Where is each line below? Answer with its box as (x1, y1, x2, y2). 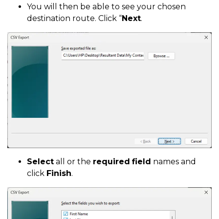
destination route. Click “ (27, 14, 122, 23)
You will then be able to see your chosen (27, 2, 186, 12)
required (93, 156, 130, 166)
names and (151, 156, 196, 166)
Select (27, 156, 54, 166)
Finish (46, 168, 71, 178)
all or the (54, 156, 93, 166)
